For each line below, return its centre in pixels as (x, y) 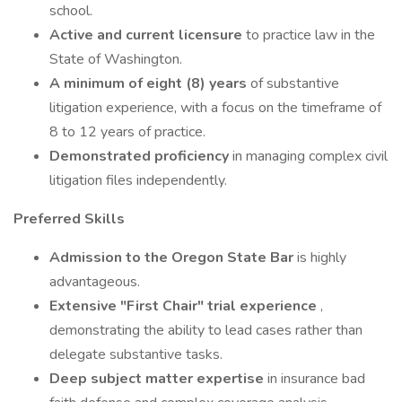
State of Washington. (116, 59)
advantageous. (95, 282)
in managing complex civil (310, 156)
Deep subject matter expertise (158, 379)
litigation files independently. (138, 180)
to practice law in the (310, 35)
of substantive (295, 83)
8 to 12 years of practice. (127, 132)
